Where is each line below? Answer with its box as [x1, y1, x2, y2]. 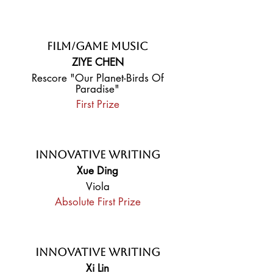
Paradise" [76, 82, 119, 96]
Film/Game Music [47, 40, 148, 52]
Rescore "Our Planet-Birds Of [31, 71, 164, 85]
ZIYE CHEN [71, 55, 124, 69]
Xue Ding [77, 164, 118, 177]
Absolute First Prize [54, 195, 141, 208]
